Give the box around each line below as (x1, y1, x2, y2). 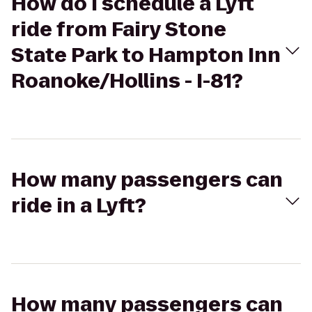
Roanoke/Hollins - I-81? (11, 68, 243, 95)
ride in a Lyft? (11, 192, 146, 219)
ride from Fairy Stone (11, 16, 226, 43)
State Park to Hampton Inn (11, 42, 281, 69)
